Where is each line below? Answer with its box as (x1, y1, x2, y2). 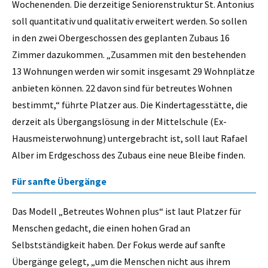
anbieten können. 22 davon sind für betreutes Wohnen (12, 82, 232, 95)
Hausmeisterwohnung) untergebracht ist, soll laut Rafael (12, 132, 248, 145)
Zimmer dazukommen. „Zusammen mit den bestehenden (12, 48, 246, 61)
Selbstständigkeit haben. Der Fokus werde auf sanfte (12, 239, 226, 251)
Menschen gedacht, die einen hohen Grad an (12, 222, 190, 234)
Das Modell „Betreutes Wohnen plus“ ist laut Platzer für (12, 205, 241, 218)
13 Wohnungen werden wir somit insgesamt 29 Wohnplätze (12, 65, 255, 78)
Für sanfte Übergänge (12, 175, 106, 188)
